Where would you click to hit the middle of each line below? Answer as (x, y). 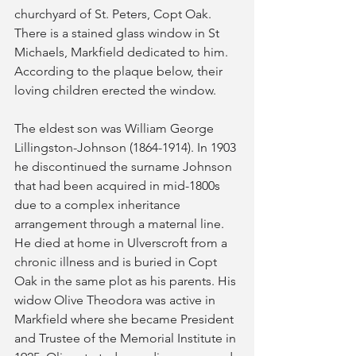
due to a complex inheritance (99, 205)
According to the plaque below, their (120, 71)
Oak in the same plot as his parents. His (127, 281)
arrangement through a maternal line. (121, 224)
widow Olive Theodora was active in (116, 300)
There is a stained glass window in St (118, 33)
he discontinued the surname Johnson (125, 166)
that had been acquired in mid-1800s (119, 186)
